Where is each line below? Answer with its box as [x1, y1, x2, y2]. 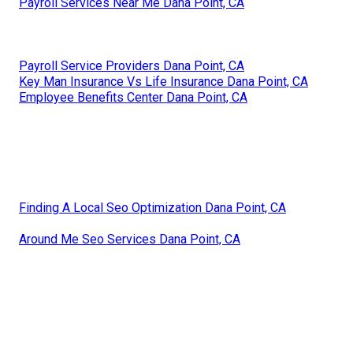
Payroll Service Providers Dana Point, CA [19, 58, 244, 73]
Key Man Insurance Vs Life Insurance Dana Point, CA [19, 73, 308, 89]
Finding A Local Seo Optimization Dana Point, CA [19, 199, 286, 215]
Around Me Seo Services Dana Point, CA [19, 231, 240, 247]
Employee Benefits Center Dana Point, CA [19, 89, 247, 105]
